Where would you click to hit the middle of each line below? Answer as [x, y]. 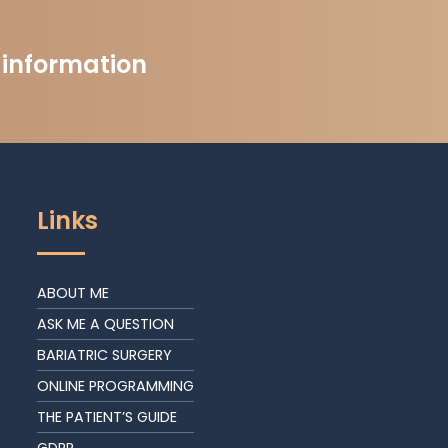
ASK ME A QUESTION [106, 324]
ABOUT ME [73, 293]
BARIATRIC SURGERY [105, 355]
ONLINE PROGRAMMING [116, 386]
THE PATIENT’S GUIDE [107, 417]
